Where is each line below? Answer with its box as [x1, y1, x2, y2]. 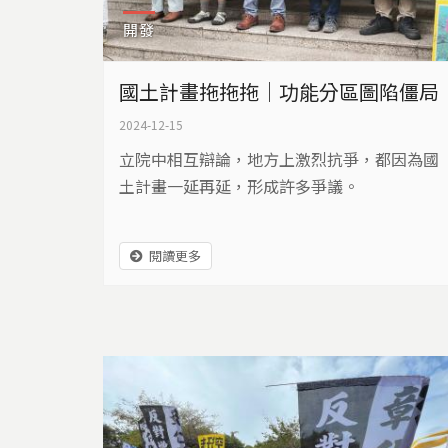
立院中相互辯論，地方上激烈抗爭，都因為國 [118, 146, 439, 171]
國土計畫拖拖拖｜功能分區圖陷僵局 [118, 76, 439, 106]
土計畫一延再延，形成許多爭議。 [118, 173, 359, 198]
